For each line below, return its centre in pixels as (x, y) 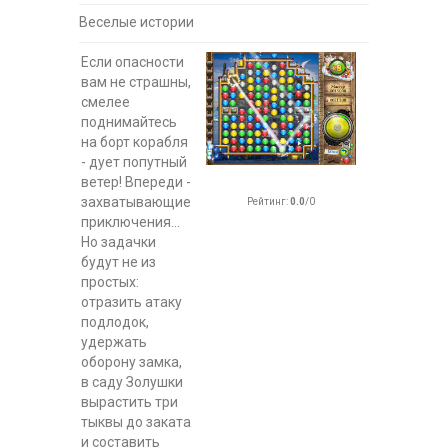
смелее (105, 102)
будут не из (118, 262)
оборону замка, (131, 362)
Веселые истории (136, 22)
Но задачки (118, 242)
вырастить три (129, 402)
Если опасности (132, 62)
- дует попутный (134, 162)
